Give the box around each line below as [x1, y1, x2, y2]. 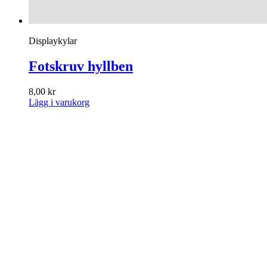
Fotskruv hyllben [29, 58, 133, 74]
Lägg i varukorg [29, 97, 89, 108]
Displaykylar [29, 36, 77, 46]
